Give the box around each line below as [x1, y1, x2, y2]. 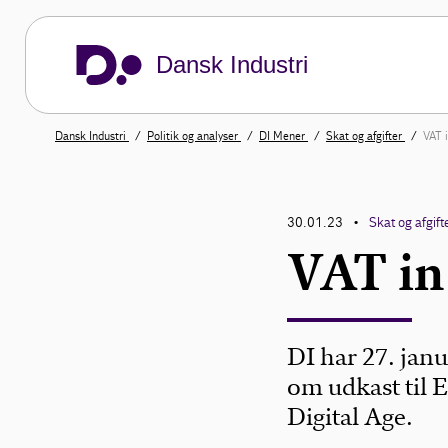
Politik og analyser [147, 129, 241, 143]
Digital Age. [287, 402, 414, 432]
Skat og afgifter [326, 129, 405, 143]
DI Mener [259, 129, 308, 143]
